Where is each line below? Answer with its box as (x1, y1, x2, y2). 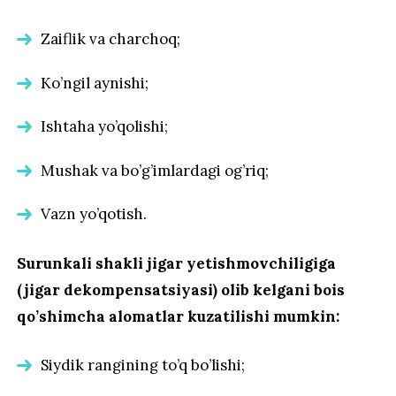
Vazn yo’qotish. (41, 204, 148, 225)
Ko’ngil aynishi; (41, 72, 149, 93)
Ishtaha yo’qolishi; (41, 117, 169, 137)
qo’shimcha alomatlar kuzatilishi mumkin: (17, 307, 340, 327)
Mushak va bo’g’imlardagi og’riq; (41, 160, 270, 180)
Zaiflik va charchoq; (41, 29, 181, 49)
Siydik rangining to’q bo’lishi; (41, 355, 246, 376)
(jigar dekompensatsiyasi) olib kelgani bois (17, 280, 346, 301)
